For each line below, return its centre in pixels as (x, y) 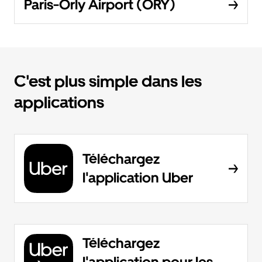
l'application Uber (138, 177)
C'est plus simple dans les (108, 81)
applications (59, 102)
